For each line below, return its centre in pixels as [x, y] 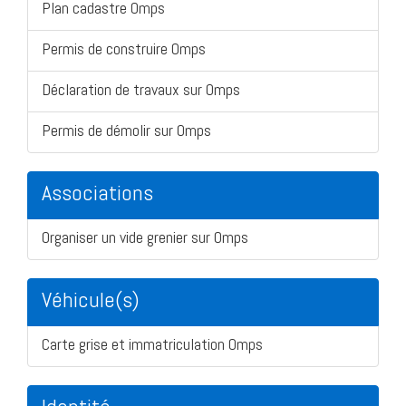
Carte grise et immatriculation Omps [152, 343]
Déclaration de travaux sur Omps [141, 89]
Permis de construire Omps [124, 48]
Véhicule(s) [91, 299]
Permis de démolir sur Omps [126, 130]
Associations [97, 192]
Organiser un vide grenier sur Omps [145, 237]
